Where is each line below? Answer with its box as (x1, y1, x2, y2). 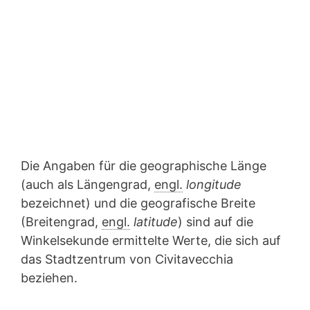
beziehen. (21, 271, 77, 285)
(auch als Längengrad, (21, 177, 154, 192)
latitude (134, 215, 178, 229)
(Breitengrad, (21, 215, 102, 229)
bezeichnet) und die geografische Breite (21, 196, 255, 210)
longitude (186, 177, 241, 192)
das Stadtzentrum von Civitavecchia (21, 252, 233, 266)
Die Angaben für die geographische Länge (21, 158, 266, 173)
